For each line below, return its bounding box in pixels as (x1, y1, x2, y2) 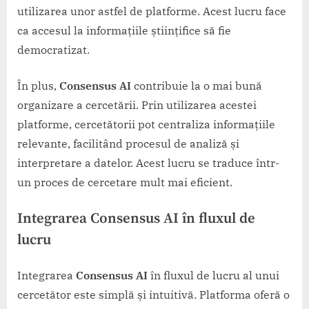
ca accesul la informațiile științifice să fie (17, 23, 231, 38)
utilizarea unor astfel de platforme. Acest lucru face (17, 4, 286, 19)
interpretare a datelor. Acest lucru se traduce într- (17, 156, 279, 170)
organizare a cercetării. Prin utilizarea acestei (17, 98, 257, 112)
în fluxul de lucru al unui (148, 268, 279, 282)
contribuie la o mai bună (131, 79, 262, 93)
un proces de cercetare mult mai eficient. (17, 175, 232, 190)
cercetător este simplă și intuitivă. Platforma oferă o (17, 287, 290, 301)
